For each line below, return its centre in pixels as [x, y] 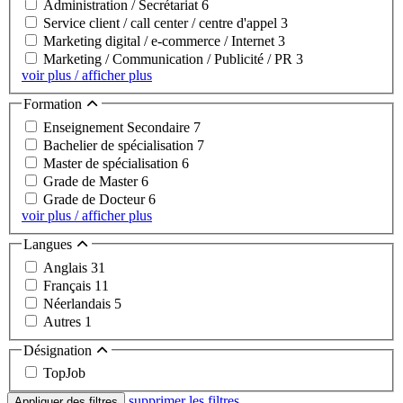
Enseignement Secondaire [118, 127]
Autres [64, 321]
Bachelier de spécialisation [120, 145]
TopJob [64, 373]
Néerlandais [79, 303]
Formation [54, 104]
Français [69, 285]
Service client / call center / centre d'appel [162, 23]
